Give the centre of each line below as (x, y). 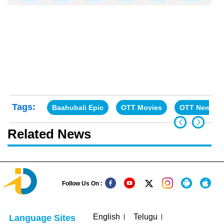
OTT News (197, 107)
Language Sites (42, 218)
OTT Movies (141, 107)
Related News (49, 134)
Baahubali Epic (78, 107)
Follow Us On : (82, 184)
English (107, 217)
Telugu (146, 217)
